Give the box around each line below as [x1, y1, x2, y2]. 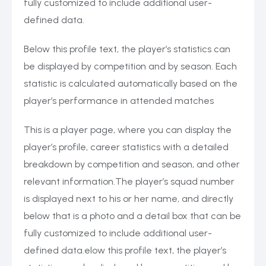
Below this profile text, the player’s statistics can [24, 43, 230, 55]
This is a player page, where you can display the [24, 124, 232, 136]
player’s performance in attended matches [24, 95, 214, 107]
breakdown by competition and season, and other [24, 159, 240, 170]
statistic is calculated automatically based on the [24, 78, 237, 90]
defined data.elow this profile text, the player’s [24, 245, 226, 256]
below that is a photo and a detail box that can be [24, 210, 241, 222]
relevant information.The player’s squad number [24, 176, 235, 188]
